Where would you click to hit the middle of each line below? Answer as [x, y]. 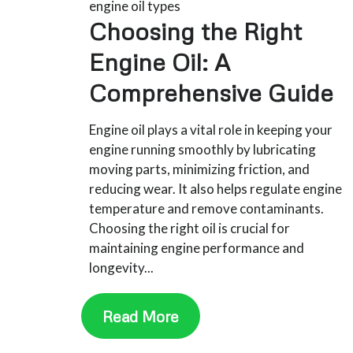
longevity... [122, 267]
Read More [141, 316]
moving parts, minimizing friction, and [200, 169]
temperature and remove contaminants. [207, 208]
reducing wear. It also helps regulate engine [216, 188]
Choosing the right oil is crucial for [190, 228]
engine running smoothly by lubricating [203, 149]
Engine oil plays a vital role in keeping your [211, 129]
